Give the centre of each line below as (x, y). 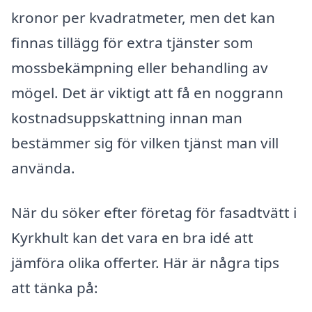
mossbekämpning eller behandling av (140, 68)
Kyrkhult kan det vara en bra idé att (132, 238)
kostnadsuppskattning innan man (127, 118)
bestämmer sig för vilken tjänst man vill (145, 143)
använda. (43, 168)
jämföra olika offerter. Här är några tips (145, 263)
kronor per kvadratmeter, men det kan (143, 18)
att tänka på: (55, 288)
